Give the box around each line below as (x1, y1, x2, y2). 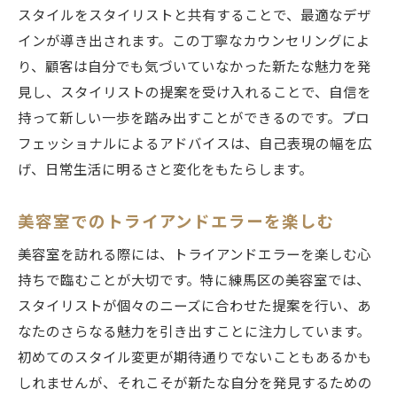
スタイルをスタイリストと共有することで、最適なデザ (18, 7, 371, 24)
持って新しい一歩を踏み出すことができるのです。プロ (18, 110, 370, 127)
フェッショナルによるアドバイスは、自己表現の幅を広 (18, 136, 372, 152)
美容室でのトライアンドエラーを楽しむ (18, 212, 335, 231)
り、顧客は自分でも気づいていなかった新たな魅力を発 (18, 58, 371, 75)
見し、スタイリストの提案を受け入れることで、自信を (18, 84, 371, 101)
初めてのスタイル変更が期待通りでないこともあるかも (18, 349, 372, 366)
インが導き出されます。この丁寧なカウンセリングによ (18, 33, 370, 50)
